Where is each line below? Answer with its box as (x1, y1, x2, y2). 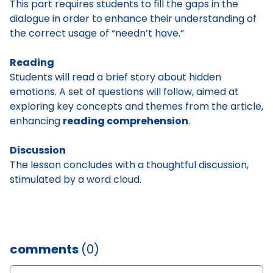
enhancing (10, 114, 63, 128)
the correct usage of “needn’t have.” (10, 26, 184, 40)
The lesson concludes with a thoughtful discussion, (10, 158, 249, 172)
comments (10, 241, 81, 258)
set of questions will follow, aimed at (68, 85, 239, 99)
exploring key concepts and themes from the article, (10, 99, 263, 113)
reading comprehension (63, 114, 188, 128)
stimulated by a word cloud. (10, 172, 141, 186)
